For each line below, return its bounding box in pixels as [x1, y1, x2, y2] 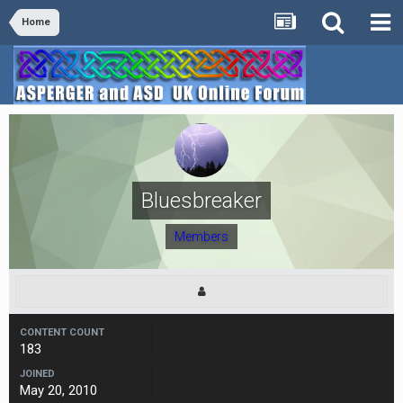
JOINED [20, 368, 55, 380]
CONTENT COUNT [20, 327, 104, 338]
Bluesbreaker [141, 188, 262, 213]
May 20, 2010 [20, 382, 97, 399]
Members [175, 229, 228, 244]
